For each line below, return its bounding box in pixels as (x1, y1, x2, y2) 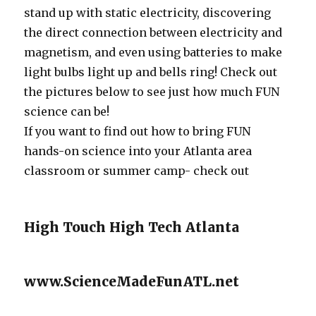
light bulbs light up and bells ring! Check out (24, 65, 278, 79)
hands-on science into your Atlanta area (24, 144, 253, 158)
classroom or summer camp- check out (24, 164, 250, 178)
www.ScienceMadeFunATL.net (24, 273, 240, 290)
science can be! (24, 104, 110, 119)
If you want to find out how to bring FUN (24, 124, 251, 138)
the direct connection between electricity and (24, 25, 283, 39)
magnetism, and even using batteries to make (24, 45, 283, 59)
